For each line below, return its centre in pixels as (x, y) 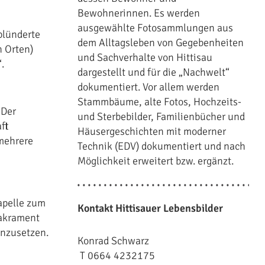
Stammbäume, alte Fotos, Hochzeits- (159, 102)
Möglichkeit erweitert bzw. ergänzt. (155, 161)
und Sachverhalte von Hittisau (145, 57)
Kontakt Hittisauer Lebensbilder (150, 208)
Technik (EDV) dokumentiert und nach (161, 146)
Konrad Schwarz (114, 241)
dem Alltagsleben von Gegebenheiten (160, 43)
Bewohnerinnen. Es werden (138, 13)
